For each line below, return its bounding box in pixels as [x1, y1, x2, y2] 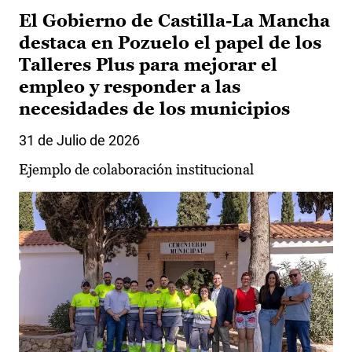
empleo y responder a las [19, 76, 240, 97]
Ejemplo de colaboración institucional [19, 160, 254, 178]
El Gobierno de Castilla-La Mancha [19, 10, 330, 31]
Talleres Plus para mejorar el [19, 54, 277, 75]
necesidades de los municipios [19, 98, 290, 119]
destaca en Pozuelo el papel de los [19, 32, 321, 53]
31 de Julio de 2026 [19, 131, 140, 148]
